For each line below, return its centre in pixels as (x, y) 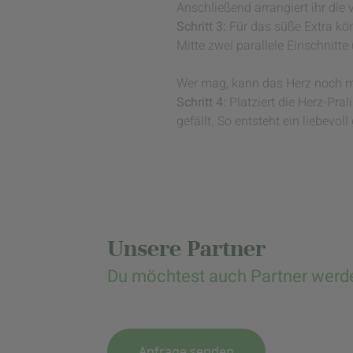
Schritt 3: (201, 27)
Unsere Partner (186, 249)
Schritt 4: (201, 103)
